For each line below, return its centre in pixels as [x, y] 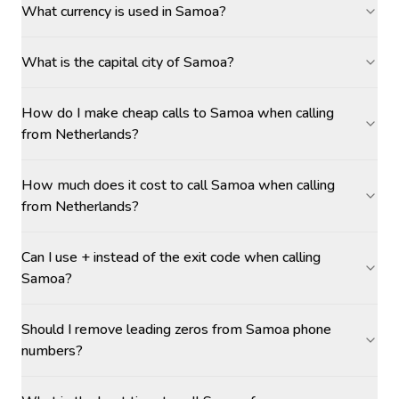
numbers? [52, 351]
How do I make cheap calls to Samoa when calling [178, 113]
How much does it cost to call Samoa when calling [178, 185]
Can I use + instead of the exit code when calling [171, 257]
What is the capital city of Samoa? [128, 62]
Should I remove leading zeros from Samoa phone [176, 330]
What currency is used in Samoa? [124, 12]
